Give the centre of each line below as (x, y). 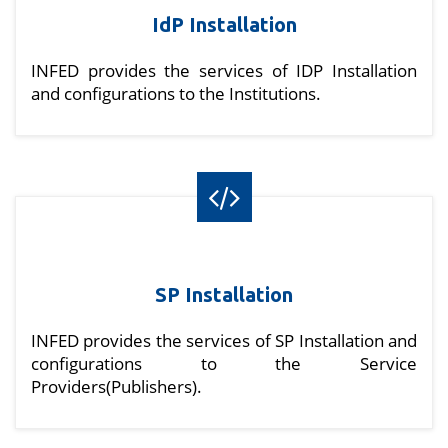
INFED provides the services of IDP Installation (224, 71)
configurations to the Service (224, 364)
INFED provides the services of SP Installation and (224, 341)
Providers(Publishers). (116, 387)
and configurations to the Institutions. (176, 94)
